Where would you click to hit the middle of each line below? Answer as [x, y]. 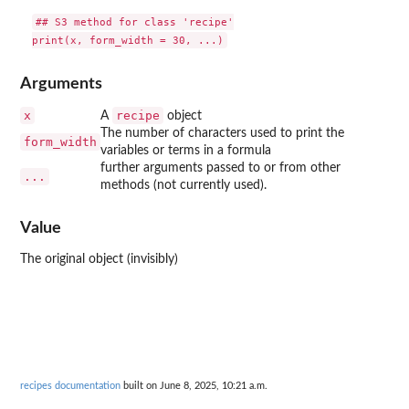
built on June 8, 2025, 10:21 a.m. [194, 386]
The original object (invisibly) [99, 260]
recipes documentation [70, 386]
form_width [60, 142]
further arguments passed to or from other [220, 168]
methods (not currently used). [184, 185]
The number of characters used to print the [222, 133]
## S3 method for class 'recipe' [134, 22]
